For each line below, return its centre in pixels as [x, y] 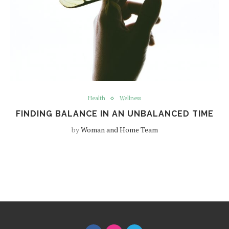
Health [97, 98]
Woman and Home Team [119, 130]
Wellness [130, 98]
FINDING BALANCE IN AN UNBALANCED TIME [114, 114]
